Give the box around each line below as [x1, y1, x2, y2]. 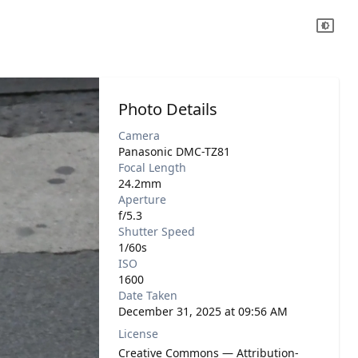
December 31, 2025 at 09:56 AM [118, 304, 288, 319]
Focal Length [118, 160, 186, 175]
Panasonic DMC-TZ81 [118, 144, 230, 159]
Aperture [118, 192, 166, 207]
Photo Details [118, 98, 217, 120]
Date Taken [118, 288, 177, 303]
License [118, 326, 158, 341]
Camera [118, 128, 160, 143]
